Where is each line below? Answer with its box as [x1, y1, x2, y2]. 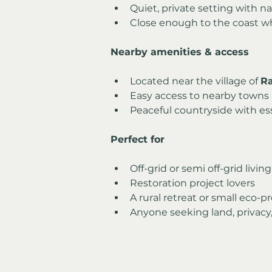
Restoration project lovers [130, 177, 255, 189]
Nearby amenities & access [110, 46, 249, 58]
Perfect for [110, 133, 165, 145]
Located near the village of [130, 75, 260, 87]
